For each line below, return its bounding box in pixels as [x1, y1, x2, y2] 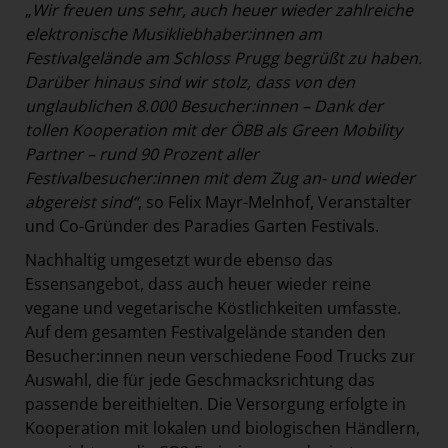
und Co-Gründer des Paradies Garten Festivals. [25, 215, 379, 238]
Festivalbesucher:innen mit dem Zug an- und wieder [25, 167, 415, 190]
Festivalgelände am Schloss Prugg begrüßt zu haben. [25, 47, 422, 70]
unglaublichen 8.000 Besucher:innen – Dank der [25, 95, 383, 118]
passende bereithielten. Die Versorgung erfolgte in [25, 393, 406, 416]
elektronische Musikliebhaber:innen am [25, 23, 322, 46]
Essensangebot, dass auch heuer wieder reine [25, 273, 371, 296]
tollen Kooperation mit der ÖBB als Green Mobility [25, 119, 402, 142]
